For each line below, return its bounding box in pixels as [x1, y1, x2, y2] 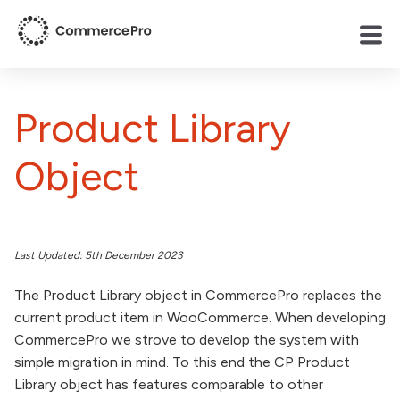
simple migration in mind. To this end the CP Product [14, 353, 350, 371]
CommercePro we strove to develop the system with [14, 330, 359, 348]
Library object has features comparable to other [14, 375, 323, 393]
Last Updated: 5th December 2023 [14, 248, 183, 262]
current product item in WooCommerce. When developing [14, 308, 386, 326]
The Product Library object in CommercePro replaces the [14, 286, 382, 304]
